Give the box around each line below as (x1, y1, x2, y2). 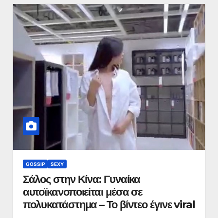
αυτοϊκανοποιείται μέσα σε (22, 185, 143, 199)
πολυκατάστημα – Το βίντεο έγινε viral (22, 198, 195, 211)
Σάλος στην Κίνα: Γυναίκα (22, 173, 141, 186)
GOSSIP (25, 161, 45, 167)
